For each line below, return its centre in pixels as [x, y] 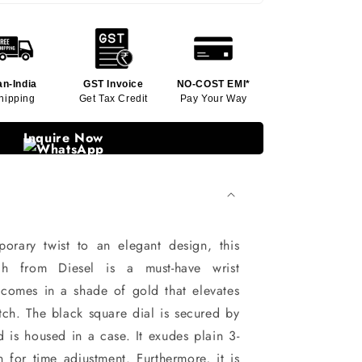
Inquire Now [63, 137]
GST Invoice [114, 84]
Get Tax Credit [114, 98]
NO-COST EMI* [213, 84]
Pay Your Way [213, 98]
